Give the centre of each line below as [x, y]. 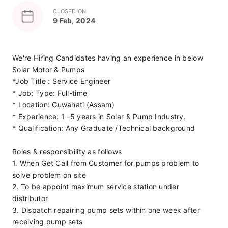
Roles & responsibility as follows [67, 151]
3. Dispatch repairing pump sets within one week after [106, 210]
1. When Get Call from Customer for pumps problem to [106, 163]
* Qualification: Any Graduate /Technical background [104, 128]
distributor [30, 198]
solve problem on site [49, 175]
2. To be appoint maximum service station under [96, 187]
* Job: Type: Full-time [50, 93]
